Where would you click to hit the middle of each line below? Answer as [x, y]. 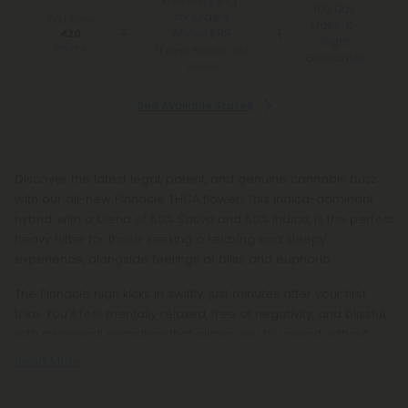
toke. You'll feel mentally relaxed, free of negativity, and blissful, [201, 314]
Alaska [202, 67]
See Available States [195, 105]
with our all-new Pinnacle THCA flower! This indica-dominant [194, 199]
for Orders [202, 17]
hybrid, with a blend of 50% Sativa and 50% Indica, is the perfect [204, 219]
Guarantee [335, 58]
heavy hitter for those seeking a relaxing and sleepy [170, 239]
